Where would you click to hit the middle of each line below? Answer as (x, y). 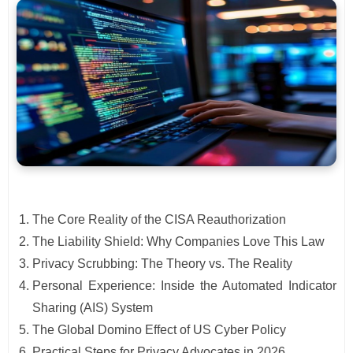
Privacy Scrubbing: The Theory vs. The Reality (162, 264)
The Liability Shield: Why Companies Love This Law (178, 242)
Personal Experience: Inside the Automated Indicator (184, 286)
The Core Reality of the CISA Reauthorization (159, 220)
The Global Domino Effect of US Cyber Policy (159, 330)
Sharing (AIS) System (93, 308)
